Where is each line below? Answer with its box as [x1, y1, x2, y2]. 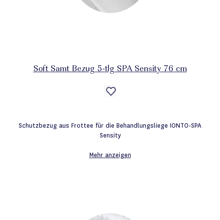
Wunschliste [110, 102, 147, 110]
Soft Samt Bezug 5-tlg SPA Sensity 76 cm [33, 65, 187, 74]
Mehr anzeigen [89, 151, 131, 159]
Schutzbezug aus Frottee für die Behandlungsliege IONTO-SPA [19, 121, 201, 130]
